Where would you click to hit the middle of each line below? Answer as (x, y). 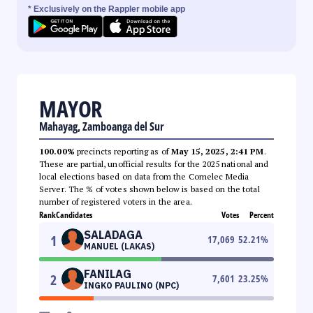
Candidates (74, 214)
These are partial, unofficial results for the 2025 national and (154, 163)
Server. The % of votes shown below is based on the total (150, 189)
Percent (262, 214)
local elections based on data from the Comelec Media (144, 176)
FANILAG (108, 274)
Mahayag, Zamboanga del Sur (102, 126)
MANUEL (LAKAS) (119, 246)
